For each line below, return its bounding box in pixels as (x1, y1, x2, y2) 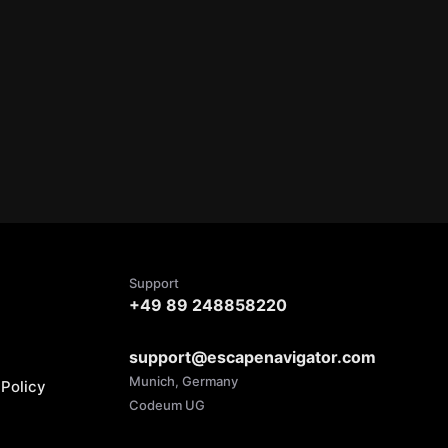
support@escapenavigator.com (128, 347, 376, 367)
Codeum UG (128, 397, 205, 413)
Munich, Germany (128, 373, 238, 389)
